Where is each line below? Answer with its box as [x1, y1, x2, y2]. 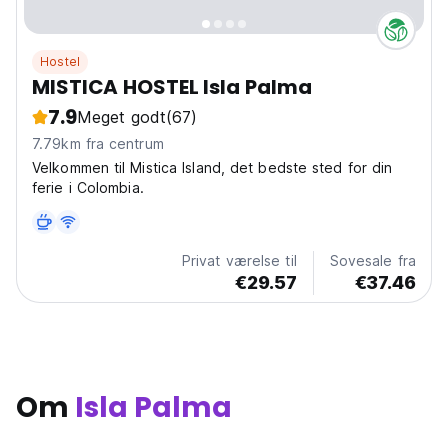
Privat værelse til [181, 252, 297, 270]
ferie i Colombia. [32, 179, 144, 197]
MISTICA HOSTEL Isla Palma [32, 73, 312, 102]
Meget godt [76, 107, 166, 128]
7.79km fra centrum [85, 135, 164, 153]
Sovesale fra [329, 252, 416, 270]
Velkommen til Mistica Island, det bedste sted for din [32, 159, 393, 177]
